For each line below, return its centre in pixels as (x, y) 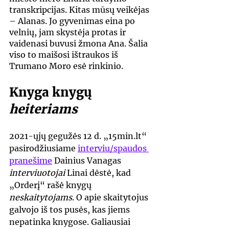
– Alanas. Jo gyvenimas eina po (73, 21)
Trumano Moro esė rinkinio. (66, 66)
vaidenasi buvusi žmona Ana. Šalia (79, 44)
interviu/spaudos (113, 148)
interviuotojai (37, 173)
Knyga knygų (52, 93)
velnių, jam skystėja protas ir (68, 32)
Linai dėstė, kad (99, 173)
